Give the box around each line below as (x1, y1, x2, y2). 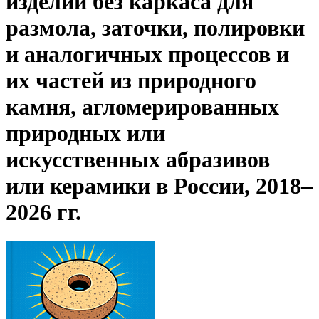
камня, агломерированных (6, 94, 279, 120)
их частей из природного (6, 68, 256, 94)
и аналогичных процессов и (6, 41, 289, 68)
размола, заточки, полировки (6, 15, 305, 41)
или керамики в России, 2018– (6, 173, 313, 199)
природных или (6, 120, 165, 147)
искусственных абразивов (6, 147, 270, 173)
